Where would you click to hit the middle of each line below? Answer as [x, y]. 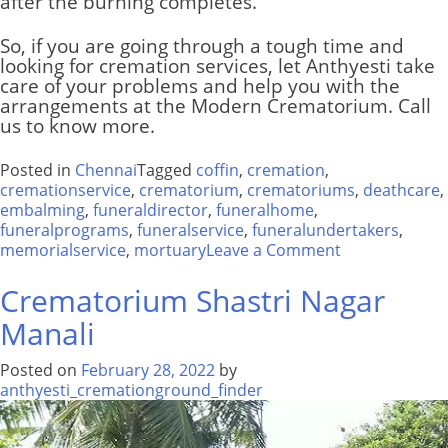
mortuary [170, 250]
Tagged [166, 170]
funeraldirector [150, 210]
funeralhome [265, 210]
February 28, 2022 [148, 370]
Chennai [106, 170]
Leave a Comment [273, 250]
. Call [409, 106]
